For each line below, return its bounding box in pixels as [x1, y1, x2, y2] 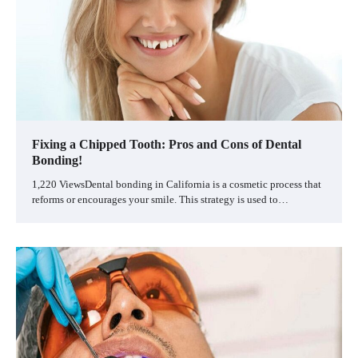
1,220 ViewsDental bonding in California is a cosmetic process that [32, 177, 321, 190]
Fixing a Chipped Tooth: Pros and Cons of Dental [32, 137, 301, 151]
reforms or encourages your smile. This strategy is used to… [32, 193, 288, 205]
